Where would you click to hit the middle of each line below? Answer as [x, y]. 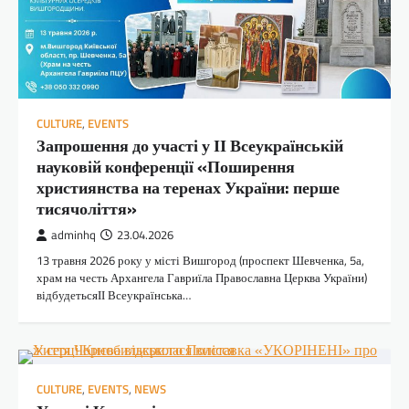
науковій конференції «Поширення [166, 166]
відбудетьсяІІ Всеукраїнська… [114, 294]
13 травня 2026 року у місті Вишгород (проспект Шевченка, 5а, [200, 260]
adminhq [73, 235]
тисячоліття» [87, 208]
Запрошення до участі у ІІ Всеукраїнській [190, 145]
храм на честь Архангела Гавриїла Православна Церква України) [202, 277]
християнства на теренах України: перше [188, 187]
